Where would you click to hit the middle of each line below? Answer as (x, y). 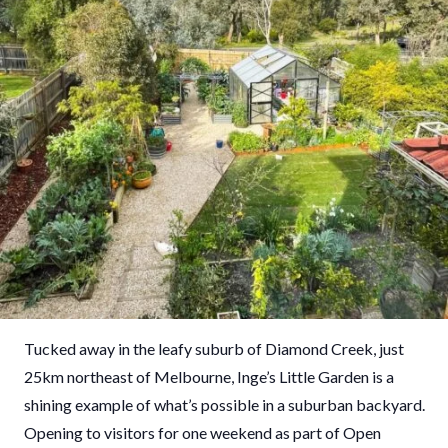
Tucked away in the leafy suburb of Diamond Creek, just (214, 349)
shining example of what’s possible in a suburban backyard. (224, 405)
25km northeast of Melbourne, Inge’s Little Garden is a (209, 377)
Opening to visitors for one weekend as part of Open (202, 433)
